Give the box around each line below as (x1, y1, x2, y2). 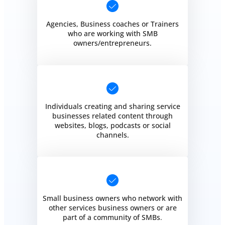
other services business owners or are (48, 202, 177, 212)
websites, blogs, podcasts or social (54, 121, 171, 131)
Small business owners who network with (43, 193, 182, 203)
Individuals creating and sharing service (45, 101, 180, 111)
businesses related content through (52, 111, 173, 121)
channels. (96, 130, 129, 140)
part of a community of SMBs (63, 212, 160, 222)
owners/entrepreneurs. (73, 38, 152, 48)
